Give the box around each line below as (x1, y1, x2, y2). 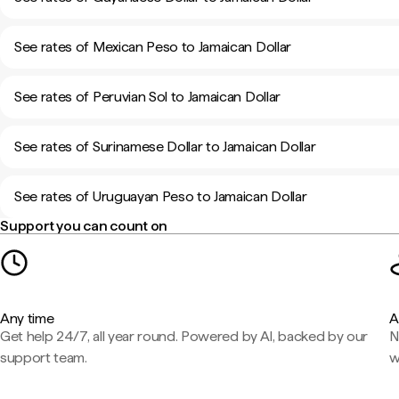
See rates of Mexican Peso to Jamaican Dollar (14, 38, 291, 55)
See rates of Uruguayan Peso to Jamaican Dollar (14, 188, 307, 205)
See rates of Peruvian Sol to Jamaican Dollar (14, 88, 281, 105)
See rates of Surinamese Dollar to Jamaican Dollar (14, 138, 316, 155)
